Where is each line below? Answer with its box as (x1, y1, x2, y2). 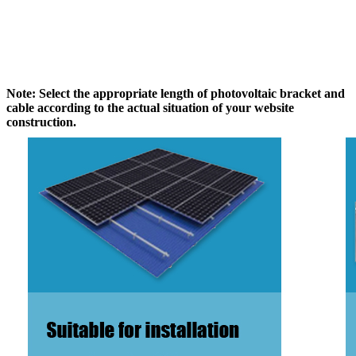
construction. (6, 114, 76, 129)
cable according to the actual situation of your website (6, 100, 294, 114)
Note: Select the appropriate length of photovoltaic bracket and (6, 86, 345, 100)
